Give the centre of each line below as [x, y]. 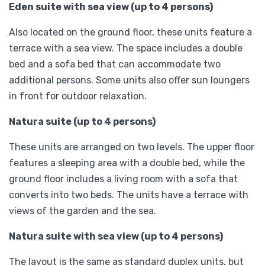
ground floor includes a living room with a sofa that [123, 179]
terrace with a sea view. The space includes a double [126, 48]
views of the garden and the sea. [83, 211]
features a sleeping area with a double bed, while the [127, 163]
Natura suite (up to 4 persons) [82, 121]
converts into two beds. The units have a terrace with [129, 195]
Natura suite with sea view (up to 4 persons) [116, 236]
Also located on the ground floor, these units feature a [130, 32]
